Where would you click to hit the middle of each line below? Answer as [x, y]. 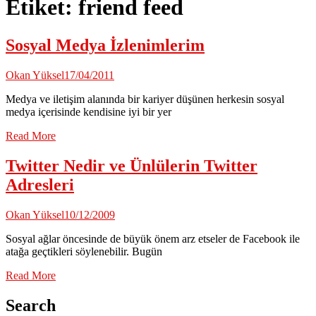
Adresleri [40, 184]
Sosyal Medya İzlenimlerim [105, 45]
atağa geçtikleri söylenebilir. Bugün [84, 251]
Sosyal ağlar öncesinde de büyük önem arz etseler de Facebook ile [153, 238]
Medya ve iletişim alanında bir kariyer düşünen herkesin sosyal [145, 99]
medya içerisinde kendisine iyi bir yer [89, 111]
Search [31, 305]
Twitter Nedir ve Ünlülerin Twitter [132, 165]
